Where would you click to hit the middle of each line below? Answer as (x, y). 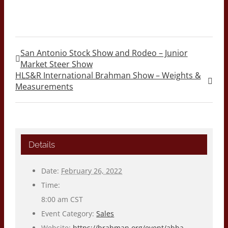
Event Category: (68, 213)
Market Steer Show (56, 64)
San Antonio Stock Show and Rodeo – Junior (104, 53)
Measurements (44, 87)
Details (42, 144)
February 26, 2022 (92, 170)
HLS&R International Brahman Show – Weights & (108, 76)
